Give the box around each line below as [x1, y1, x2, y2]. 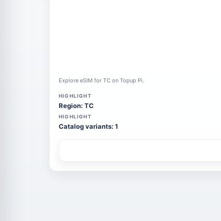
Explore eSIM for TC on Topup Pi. [59, 77, 144, 84]
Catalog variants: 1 [59, 122, 118, 130]
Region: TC [59, 102, 94, 110]
